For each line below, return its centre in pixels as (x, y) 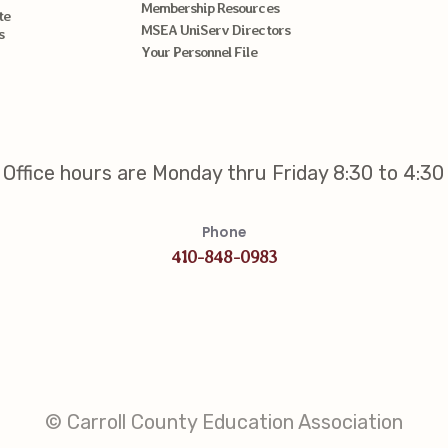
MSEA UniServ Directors (215, 30)
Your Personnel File (198, 52)
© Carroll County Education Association (224, 421)
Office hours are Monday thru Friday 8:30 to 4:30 (224, 173)
